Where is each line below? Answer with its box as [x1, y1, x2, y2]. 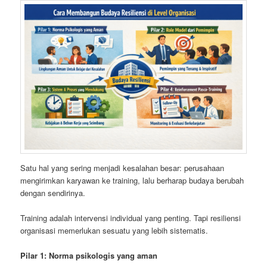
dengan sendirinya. [20, 187, 86, 198]
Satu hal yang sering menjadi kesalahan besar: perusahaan [20, 162, 225, 173]
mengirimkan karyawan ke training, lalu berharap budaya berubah [20, 174, 244, 186]
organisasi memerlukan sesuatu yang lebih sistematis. [20, 224, 209, 236]
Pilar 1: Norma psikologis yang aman [20, 249, 158, 261]
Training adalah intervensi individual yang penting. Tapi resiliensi [20, 212, 241, 223]
